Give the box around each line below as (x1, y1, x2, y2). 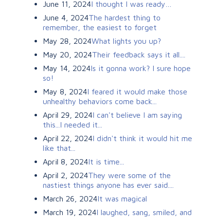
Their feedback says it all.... (92, 50, 185, 59)
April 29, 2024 (43, 110, 92, 119)
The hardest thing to (89, 13, 161, 22)
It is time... (88, 157, 124, 166)
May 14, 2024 (43, 63, 91, 73)
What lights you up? (91, 36, 161, 45)
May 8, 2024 (43, 87, 87, 96)
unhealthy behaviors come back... (43, 96, 157, 106)
